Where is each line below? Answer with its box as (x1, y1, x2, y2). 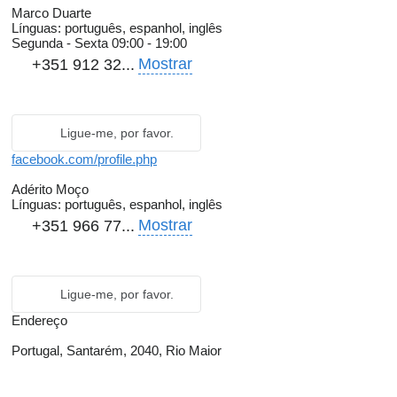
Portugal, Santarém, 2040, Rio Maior (12, 343, 222, 359)
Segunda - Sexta (12, 35, 112, 51)
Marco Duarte (12, 5, 91, 21)
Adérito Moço (12, 182, 89, 198)
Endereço (12, 313, 67, 329)
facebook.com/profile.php (12, 152, 157, 167)
